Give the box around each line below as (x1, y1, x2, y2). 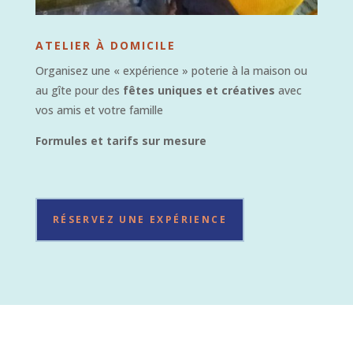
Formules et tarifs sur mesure (35, 132, 206, 148)
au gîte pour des (35, 82, 120, 98)
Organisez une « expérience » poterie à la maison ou (35, 62, 307, 78)
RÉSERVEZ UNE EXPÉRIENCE (52, 212, 227, 226)
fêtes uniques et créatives (119, 82, 278, 98)
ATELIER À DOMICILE (35, 37, 176, 53)
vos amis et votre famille (35, 102, 163, 117)
